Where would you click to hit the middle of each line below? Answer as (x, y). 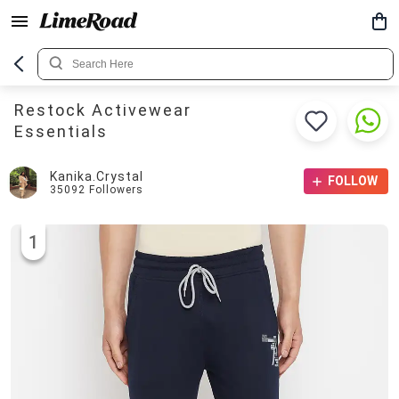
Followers (116, 190)
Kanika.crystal (97, 176)
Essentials (61, 131)
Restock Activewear (103, 110)
